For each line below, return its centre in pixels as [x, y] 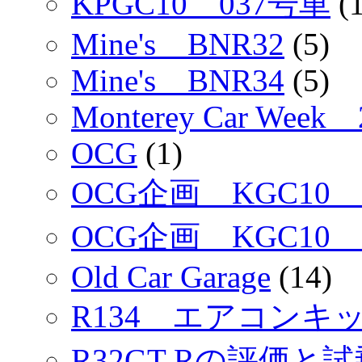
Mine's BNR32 [178, 44]
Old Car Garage [171, 277]
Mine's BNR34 [178, 81]
